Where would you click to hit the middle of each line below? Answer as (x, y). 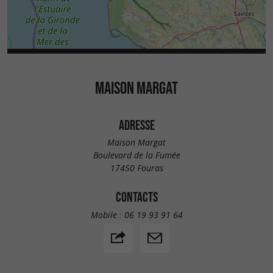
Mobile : (107, 214)
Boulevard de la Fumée (136, 155)
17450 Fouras (136, 168)
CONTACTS (136, 197)
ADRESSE (136, 125)
